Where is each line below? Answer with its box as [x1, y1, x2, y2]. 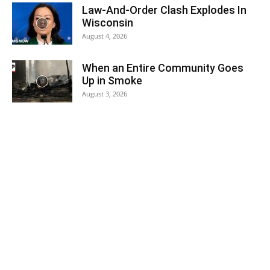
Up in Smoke [82, 74, 142, 87]
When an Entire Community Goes [82, 61, 243, 75]
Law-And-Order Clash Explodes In [82, 4, 246, 17]
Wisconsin [82, 16, 133, 30]
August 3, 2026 [82, 89, 127, 99]
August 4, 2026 [82, 31, 127, 41]
